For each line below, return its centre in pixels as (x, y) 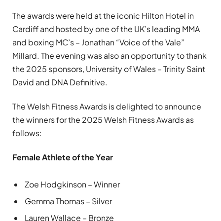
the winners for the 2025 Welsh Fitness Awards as (103, 120)
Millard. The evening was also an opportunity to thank (110, 55)
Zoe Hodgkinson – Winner (72, 184)
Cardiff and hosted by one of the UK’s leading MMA (106, 29)
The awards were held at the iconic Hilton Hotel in (103, 15)
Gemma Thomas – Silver (68, 201)
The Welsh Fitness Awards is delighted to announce (107, 107)
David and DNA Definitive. (60, 82)
